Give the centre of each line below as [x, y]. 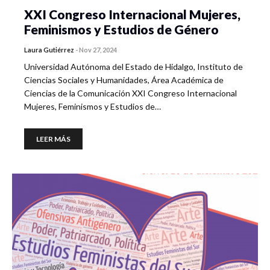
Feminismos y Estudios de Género [121, 29]
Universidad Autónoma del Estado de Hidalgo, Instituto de [133, 67]
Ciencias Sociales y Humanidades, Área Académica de [124, 80]
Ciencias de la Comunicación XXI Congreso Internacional [130, 93]
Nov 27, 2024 [98, 50]
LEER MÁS [53, 139]
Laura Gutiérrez [49, 50]
